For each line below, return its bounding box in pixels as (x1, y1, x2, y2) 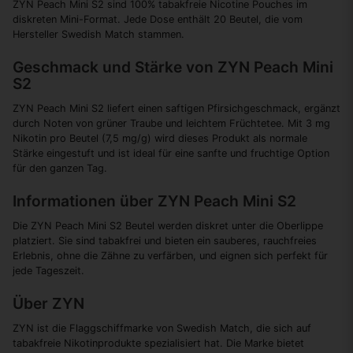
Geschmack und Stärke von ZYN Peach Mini (13, 57, 333, 76)
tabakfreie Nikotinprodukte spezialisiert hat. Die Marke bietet (13, 336, 304, 349)
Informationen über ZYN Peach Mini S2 (13, 191, 296, 210)
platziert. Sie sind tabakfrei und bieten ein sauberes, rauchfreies (13, 234, 317, 247)
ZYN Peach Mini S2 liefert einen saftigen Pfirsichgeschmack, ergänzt (13, 102, 340, 114)
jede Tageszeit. (13, 264, 84, 277)
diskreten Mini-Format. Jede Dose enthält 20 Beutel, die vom (13, 13, 303, 25)
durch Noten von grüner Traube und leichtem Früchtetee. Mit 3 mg (13, 117, 330, 129)
